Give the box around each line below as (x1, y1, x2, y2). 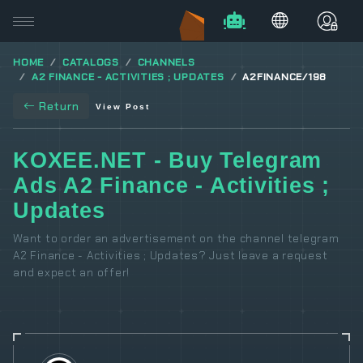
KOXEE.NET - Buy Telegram (13, 148, 322, 173)
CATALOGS (62, 56, 119, 69)
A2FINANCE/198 (242, 70, 327, 83)
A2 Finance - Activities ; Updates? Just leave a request (13, 248, 328, 263)
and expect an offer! (13, 265, 130, 280)
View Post (96, 102, 151, 111)
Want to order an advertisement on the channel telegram (13, 231, 340, 246)
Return (38, 99, 79, 114)
